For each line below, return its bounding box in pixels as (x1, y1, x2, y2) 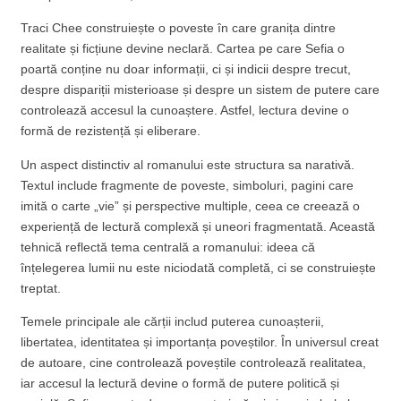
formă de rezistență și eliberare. (21, 124, 201, 139)
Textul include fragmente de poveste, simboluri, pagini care (21, 177, 354, 192)
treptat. (21, 280, 62, 295)
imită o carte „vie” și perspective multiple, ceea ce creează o (21, 198, 361, 213)
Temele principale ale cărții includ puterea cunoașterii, (21, 314, 325, 329)
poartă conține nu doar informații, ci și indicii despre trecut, (21, 62, 352, 77)
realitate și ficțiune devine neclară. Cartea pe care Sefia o (21, 41, 346, 56)
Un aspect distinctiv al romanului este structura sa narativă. (21, 157, 355, 172)
